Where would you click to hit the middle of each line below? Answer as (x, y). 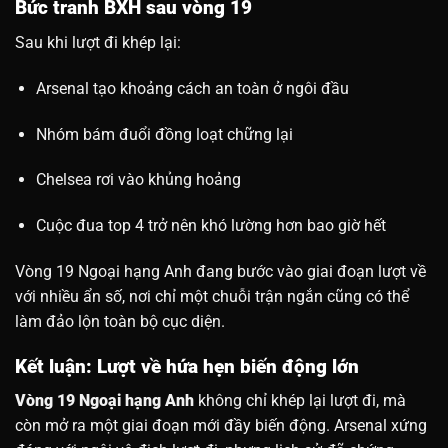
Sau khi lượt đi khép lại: (98, 43)
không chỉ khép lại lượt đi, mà (300, 401)
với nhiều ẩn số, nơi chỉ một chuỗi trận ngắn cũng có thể (212, 297)
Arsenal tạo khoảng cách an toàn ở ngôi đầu (192, 88)
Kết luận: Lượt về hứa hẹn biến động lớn (187, 366)
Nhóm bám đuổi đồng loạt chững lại (164, 134)
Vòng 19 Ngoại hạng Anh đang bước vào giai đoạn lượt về (220, 272)
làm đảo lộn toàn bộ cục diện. (120, 322)
